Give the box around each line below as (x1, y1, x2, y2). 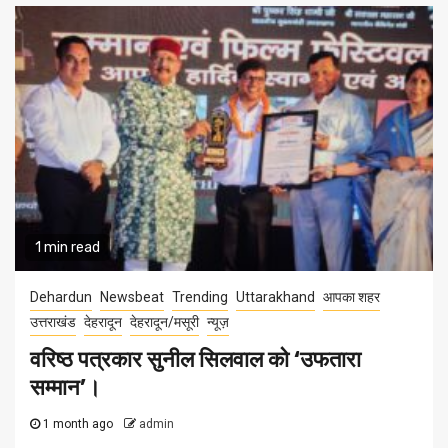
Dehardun (30, 289, 92, 306)
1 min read (35, 239, 100, 257)
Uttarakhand (236, 289, 315, 306)
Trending (172, 289, 228, 306)
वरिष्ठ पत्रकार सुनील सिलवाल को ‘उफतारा (30, 346, 361, 374)
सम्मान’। (30, 374, 101, 402)
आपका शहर (323, 289, 380, 306)
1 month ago (40, 417, 116, 432)
